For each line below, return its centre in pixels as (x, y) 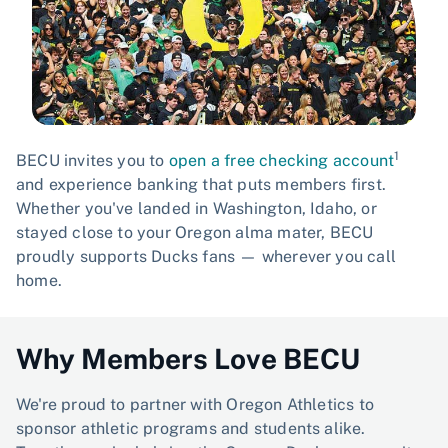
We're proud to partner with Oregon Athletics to (195, 404)
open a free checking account (281, 160)
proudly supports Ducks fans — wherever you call (206, 256)
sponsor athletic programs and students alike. (191, 428)
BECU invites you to (92, 160)
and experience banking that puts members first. (201, 184)
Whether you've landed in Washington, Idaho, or (196, 208)
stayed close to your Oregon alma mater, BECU (195, 232)
